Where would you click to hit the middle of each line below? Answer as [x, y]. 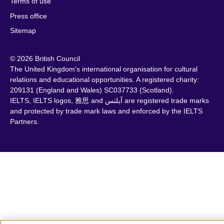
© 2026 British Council [45, 58]
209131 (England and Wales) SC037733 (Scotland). [92, 89]
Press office [28, 15]
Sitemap [23, 30]
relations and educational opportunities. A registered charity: [104, 79]
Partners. [24, 121]
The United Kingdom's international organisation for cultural [104, 68]
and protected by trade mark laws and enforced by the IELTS [106, 110]
